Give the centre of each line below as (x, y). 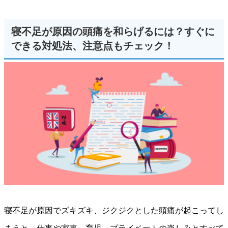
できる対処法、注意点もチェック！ (93, 46)
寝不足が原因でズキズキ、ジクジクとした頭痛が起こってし (114, 211)
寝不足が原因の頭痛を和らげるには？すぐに (113, 32)
